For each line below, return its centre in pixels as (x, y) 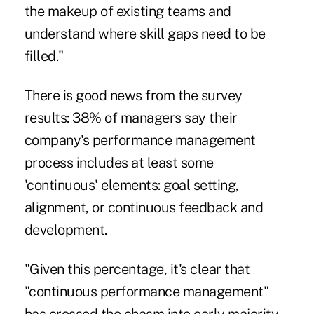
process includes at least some (119, 163)
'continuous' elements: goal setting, (131, 185)
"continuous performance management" (146, 292)
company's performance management (140, 141)
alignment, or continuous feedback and (144, 208)
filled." (44, 56)
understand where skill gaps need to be (145, 34)
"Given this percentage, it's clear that (137, 269)
